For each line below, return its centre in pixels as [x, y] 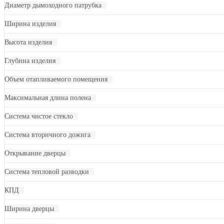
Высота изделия [28, 42]
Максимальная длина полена [48, 98]
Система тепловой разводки [47, 172]
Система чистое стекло [39, 116]
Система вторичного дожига [47, 135]
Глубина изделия [30, 61]
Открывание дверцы [35, 153]
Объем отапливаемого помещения [56, 79]
